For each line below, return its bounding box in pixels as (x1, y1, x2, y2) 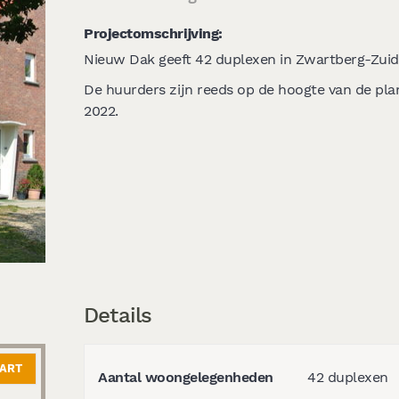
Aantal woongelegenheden (98, 368, 273, 386)
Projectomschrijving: (84, 25, 223, 42)
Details (84, 302, 152, 328)
